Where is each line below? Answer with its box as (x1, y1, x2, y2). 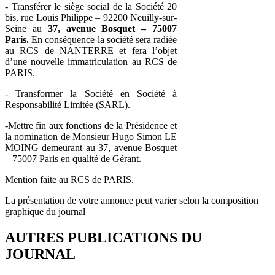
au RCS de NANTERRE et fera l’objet (5, 45, 177, 56)
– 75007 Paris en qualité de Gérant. (5, 153, 141, 164)
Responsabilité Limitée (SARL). (5, 99, 130, 110)
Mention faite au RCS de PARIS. (5, 174, 134, 185)
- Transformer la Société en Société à (5, 88, 177, 99)
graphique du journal (5, 206, 85, 217)
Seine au (5, 23, 48, 34)
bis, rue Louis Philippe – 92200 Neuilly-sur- (5, 12, 177, 23)
